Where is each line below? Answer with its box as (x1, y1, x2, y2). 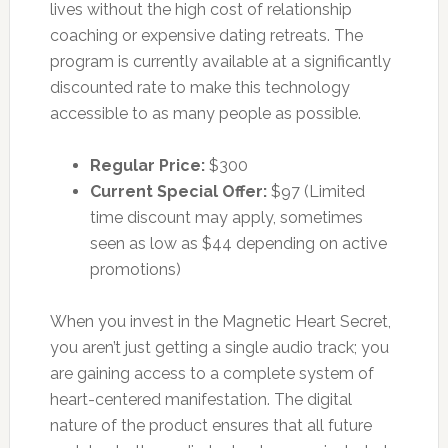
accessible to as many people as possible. (49, 103, 361, 123)
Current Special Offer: (89, 181, 267, 201)
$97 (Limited (266, 181, 365, 201)
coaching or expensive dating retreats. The (49, 25, 363, 45)
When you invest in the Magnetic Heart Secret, (49, 311, 391, 331)
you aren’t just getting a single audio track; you (49, 337, 389, 357)
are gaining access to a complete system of (49, 363, 374, 383)
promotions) (89, 259, 181, 279)
